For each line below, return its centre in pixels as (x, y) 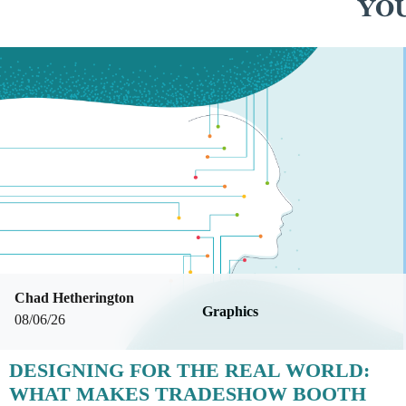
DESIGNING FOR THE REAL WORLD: (189, 371)
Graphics (230, 312)
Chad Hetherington (74, 298)
